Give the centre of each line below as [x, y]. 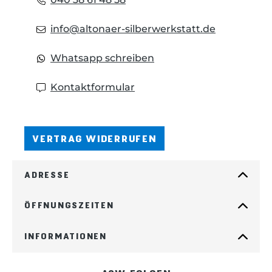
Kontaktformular [93, 87]
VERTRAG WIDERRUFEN [94, 138]
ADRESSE [47, 174]
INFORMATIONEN [66, 236]
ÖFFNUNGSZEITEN [69, 205]
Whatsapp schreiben [102, 58]
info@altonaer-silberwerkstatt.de [133, 29]
